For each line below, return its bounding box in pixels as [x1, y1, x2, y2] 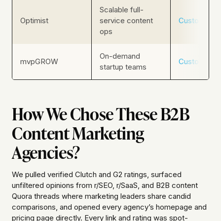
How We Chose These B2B [12, 101, 190, 126]
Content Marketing [12, 120, 144, 145]
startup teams [100, 62, 147, 72]
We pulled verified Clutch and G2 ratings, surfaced [12, 170, 182, 180]
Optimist [20, 16, 48, 26]
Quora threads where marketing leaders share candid [12, 191, 191, 201]
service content [100, 16, 153, 26]
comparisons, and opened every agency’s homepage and [12, 202, 207, 212]
